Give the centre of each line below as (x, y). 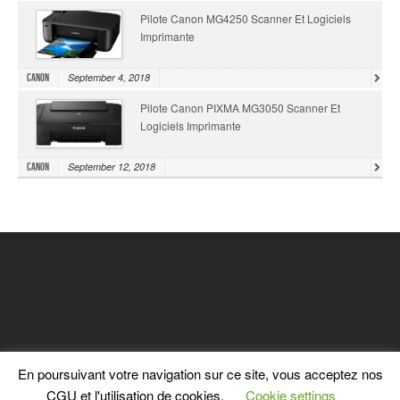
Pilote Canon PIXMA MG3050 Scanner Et (240, 107)
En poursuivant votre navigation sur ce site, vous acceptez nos (200, 373)
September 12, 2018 (112, 166)
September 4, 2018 (109, 77)
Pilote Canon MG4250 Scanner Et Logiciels (246, 18)
